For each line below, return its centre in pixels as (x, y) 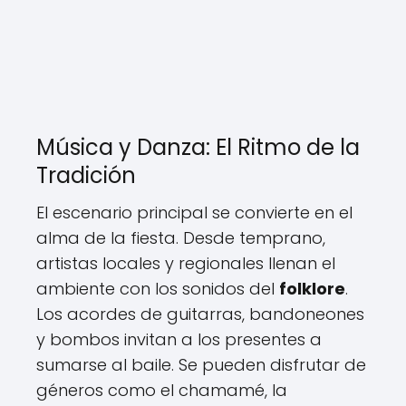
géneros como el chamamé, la (162, 390)
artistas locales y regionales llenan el (186, 263)
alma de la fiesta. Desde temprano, (181, 238)
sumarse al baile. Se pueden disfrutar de (201, 365)
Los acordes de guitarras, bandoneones (200, 314)
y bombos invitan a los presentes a (179, 339)
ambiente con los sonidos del (158, 289)
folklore (312, 289)
